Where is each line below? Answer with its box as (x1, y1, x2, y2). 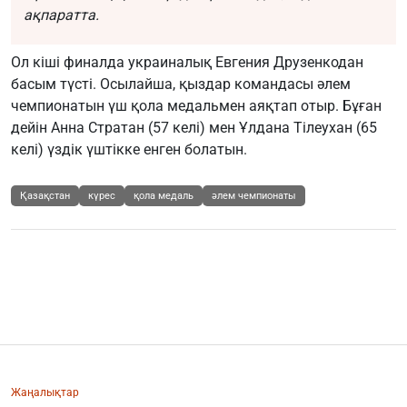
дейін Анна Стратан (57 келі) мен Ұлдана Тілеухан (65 (11, 118, 377, 136)
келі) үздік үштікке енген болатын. (11, 140, 247, 158)
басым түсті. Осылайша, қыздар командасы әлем (11, 74, 351, 93)
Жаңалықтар (11, 385, 79, 399)
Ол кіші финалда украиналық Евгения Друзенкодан (11, 53, 363, 71)
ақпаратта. (24, 5, 99, 24)
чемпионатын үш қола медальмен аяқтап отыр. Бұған (11, 96, 382, 114)
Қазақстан (20, 189, 70, 202)
